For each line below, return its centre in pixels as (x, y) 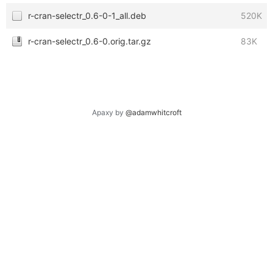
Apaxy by (108, 112)
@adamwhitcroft (153, 112)
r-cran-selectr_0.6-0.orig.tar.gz (90, 41)
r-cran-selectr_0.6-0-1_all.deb (87, 16)
